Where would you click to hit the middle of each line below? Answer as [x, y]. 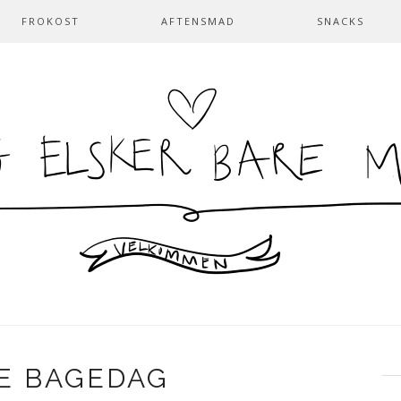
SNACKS [341, 21]
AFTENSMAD [198, 21]
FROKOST [51, 21]
